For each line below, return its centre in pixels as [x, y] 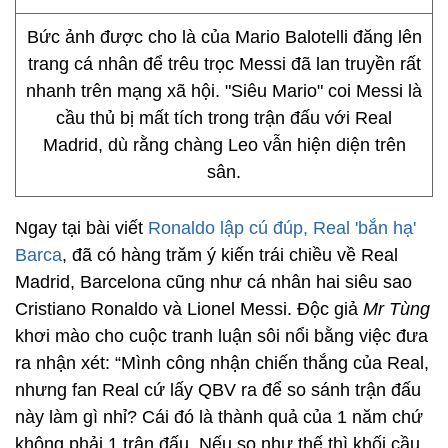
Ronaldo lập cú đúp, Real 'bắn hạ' [282, 228]
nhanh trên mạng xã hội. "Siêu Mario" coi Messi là [224, 91]
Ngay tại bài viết [81, 228]
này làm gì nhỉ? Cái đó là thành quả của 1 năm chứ [219, 417]
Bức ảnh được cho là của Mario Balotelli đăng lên [224, 37]
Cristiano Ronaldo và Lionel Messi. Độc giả [189, 309]
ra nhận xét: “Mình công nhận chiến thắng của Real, [222, 363]
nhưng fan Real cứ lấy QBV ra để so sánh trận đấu [218, 390]
